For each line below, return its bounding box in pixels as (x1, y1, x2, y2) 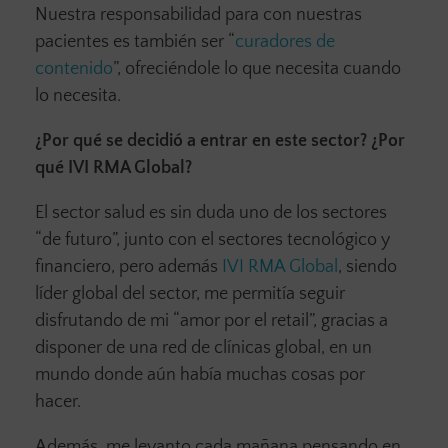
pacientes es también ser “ (35, 31, 235, 52)
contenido (35, 58, 113, 79)
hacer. (35, 391, 85, 412)
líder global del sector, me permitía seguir (35, 283, 345, 304)
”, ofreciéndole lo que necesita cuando (113, 58, 401, 79)
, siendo (338, 256, 397, 277)
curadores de (235, 31, 335, 52)
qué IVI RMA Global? (35, 157, 192, 178)
